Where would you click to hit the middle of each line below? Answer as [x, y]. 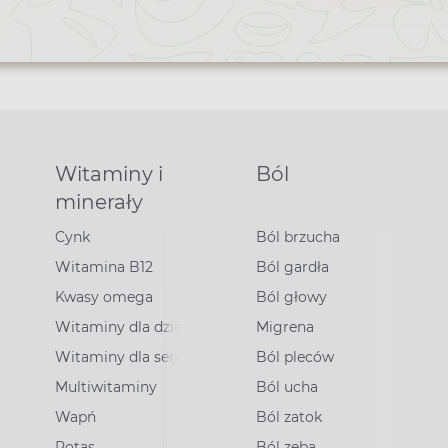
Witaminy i [109, 174]
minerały [99, 202]
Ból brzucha [297, 237]
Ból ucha [286, 387]
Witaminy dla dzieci [125, 327]
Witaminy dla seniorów [137, 357]
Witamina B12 [104, 267]
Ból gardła [292, 267]
